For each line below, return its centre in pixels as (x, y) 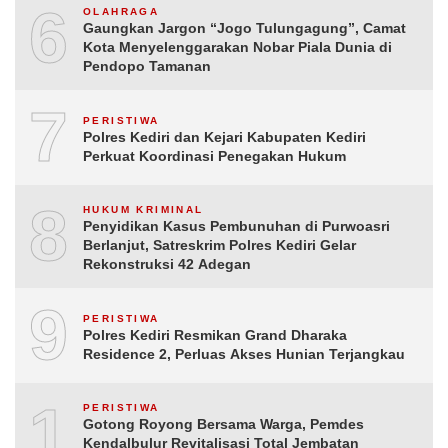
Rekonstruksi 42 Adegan (167, 264)
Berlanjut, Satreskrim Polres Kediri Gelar (219, 245)
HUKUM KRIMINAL (143, 209)
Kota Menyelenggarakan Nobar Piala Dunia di (237, 47)
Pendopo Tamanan (147, 66)
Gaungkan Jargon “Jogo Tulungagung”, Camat (244, 28)
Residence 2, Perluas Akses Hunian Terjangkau (244, 353)
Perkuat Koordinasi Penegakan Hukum (214, 155)
